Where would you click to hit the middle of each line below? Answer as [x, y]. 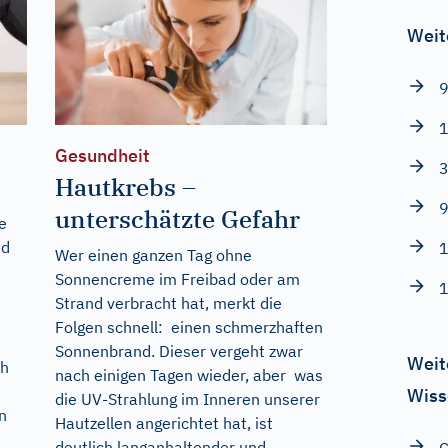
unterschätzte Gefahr [177, 219]
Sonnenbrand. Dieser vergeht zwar [178, 351]
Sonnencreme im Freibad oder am [177, 279]
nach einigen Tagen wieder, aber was [188, 375]
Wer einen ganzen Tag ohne [153, 255]
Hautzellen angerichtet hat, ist [163, 423]
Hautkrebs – [125, 187]
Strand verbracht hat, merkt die [168, 303]
